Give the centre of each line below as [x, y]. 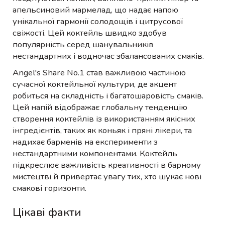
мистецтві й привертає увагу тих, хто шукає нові [107, 177]
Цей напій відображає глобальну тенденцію [100, 107]
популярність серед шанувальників [83, 45]
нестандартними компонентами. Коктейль [95, 154]
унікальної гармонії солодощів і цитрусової [98, 22]
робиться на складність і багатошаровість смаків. [108, 96]
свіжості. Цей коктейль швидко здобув [90, 33]
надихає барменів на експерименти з [85, 142]
